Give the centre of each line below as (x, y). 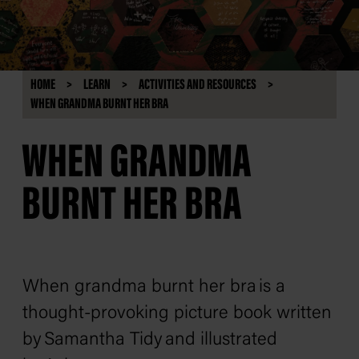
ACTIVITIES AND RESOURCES (198, 85)
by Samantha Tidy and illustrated (150, 340)
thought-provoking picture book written (177, 314)
